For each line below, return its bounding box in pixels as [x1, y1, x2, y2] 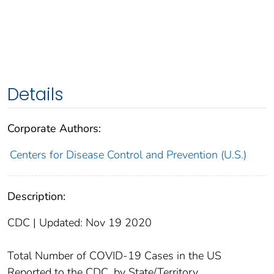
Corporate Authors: [7, 120, 101, 136]
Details [7, 82, 64, 106]
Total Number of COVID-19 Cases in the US [7, 248, 221, 263]
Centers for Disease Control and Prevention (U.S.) [9, 147, 246, 162]
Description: [7, 188, 65, 204]
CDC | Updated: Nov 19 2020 [7, 215, 152, 230]
